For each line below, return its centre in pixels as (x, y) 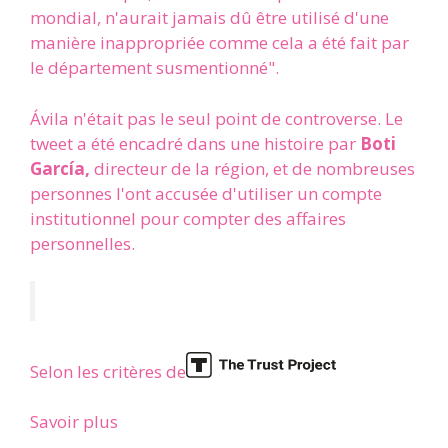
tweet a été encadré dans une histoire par (195, 143)
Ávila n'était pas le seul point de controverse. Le (216, 118)
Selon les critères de (108, 371)
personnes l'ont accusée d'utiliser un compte (206, 193)
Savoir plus (74, 422)
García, (60, 168)
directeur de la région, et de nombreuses (252, 168)
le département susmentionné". (154, 68)
